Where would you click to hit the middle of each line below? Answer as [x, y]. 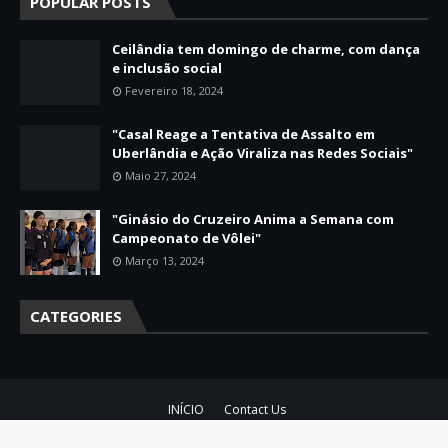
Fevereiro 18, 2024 [174, 90]
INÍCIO [185, 409]
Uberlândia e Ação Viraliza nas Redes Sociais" [262, 152]
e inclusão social [167, 67]
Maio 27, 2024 [160, 175]
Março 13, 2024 [164, 260]
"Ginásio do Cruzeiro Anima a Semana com [253, 218]
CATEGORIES [76, 315]
